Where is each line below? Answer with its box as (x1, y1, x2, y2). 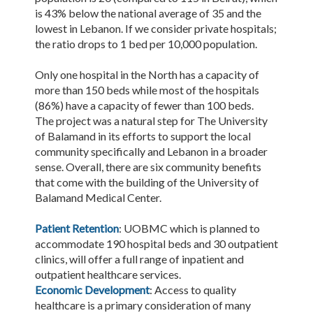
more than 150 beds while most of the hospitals (35, 83, 259, 97)
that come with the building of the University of (35, 175, 259, 189)
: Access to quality (150, 283, 236, 297)
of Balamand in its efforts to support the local (35, 129, 251, 143)
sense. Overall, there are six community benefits (35, 160, 261, 174)
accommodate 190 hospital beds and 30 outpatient (35, 237, 278, 251)
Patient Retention (35, 221, 119, 235)
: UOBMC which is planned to (119, 221, 260, 235)
